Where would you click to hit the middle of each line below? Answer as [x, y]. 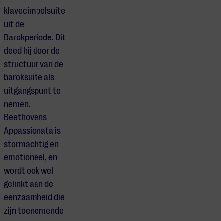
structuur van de [34, 64]
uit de [14, 24]
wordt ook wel [29, 170]
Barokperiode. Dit [35, 37]
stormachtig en [31, 144]
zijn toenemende [34, 210]
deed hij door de [32, 51]
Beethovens [25, 117]
